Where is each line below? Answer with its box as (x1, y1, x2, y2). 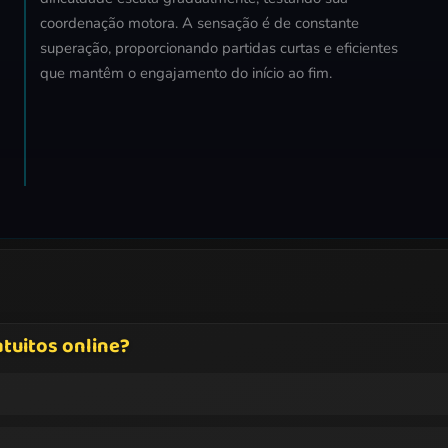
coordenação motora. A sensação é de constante (40, 13, 359, 34)
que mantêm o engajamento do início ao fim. (40, 63, 332, 84)
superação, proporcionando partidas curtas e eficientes (40, 38, 398, 59)
